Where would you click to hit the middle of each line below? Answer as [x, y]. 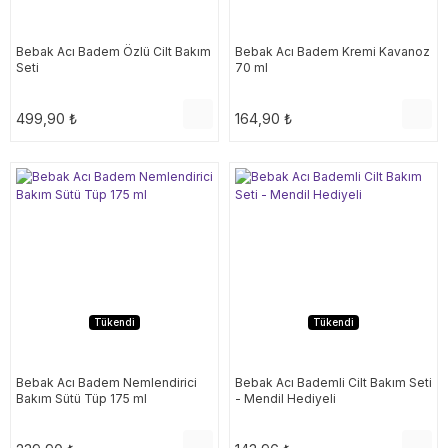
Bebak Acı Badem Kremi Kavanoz [332, 51]
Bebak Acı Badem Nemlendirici [106, 382]
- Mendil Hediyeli [285, 398]
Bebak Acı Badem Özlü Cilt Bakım [113, 51]
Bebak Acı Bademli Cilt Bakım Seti [333, 382]
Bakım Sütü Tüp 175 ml [81, 398]
